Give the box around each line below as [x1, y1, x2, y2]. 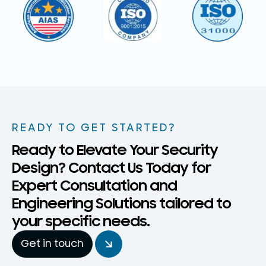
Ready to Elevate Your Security [12, 141, 218, 159]
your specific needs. [12, 212, 150, 230]
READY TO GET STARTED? [12, 121, 176, 134]
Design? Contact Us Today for [12, 159, 211, 177]
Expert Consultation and [12, 176, 177, 195]
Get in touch [21, 237, 84, 250]
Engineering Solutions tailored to [12, 194, 231, 213]
